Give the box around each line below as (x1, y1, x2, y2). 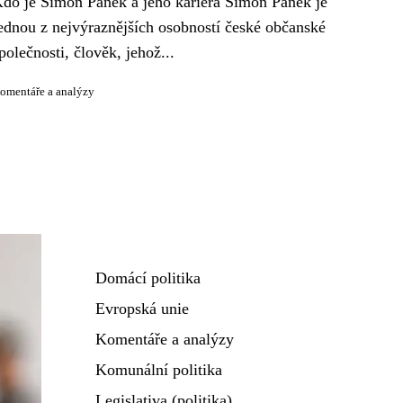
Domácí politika (95, 269, 201, 287)
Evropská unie (95, 300, 189, 318)
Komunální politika (95, 361, 222, 379)
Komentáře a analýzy (95, 330, 234, 348)
